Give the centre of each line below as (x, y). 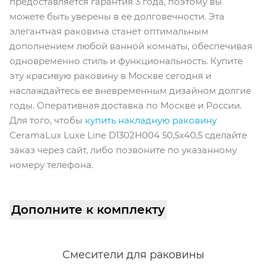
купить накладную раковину (151, 121)
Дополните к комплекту (88, 210)
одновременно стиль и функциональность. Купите (126, 61)
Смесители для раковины (133, 255)
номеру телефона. (51, 165)
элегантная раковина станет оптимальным (109, 31)
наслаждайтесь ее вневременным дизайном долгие (130, 91)
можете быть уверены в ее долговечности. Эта (117, 17)
